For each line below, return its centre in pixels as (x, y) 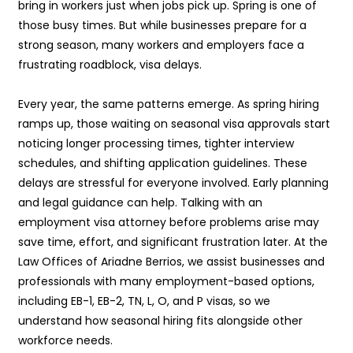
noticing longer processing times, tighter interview (156, 144)
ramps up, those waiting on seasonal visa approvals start (174, 124)
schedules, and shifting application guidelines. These (163, 163)
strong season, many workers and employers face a (161, 45)
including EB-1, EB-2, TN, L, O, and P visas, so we (144, 301)
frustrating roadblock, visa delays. (110, 65)
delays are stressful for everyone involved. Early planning (173, 183)
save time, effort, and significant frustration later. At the (173, 242)
